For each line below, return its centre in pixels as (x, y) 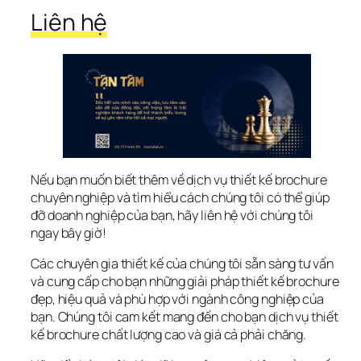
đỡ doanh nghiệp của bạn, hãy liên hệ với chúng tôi (172, 215)
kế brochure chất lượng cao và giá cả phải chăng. (169, 335)
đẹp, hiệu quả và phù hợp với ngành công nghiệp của (177, 299)
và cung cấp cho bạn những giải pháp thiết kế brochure (185, 282)
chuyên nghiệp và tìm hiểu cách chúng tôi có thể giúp (180, 197)
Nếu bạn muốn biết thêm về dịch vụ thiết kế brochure (179, 179)
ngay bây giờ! (68, 232)
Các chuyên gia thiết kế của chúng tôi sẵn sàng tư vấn (182, 264)
